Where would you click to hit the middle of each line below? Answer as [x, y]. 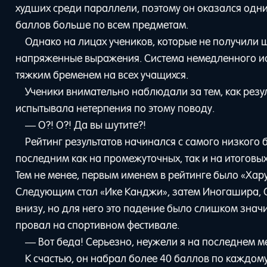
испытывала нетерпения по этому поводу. [115, 108]
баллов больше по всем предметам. [102, 25]
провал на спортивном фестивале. [98, 225]
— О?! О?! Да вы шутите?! [85, 125]
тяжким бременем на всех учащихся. [102, 75]
